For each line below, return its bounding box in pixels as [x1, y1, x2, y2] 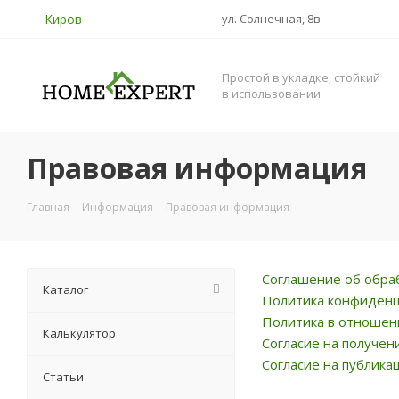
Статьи [43, 369, 84, 386]
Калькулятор [43, 325, 116, 342]
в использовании [222, 85, 321, 102]
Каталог [43, 281, 88, 298]
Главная [27, 199, 69, 216]
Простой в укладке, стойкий [222, 69, 380, 86]
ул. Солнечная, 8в [222, 11, 321, 27]
